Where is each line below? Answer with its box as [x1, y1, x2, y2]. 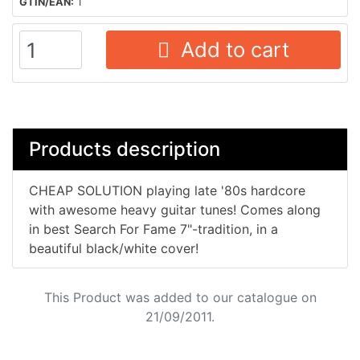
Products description [29, 137, 220, 162]
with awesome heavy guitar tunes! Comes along [29, 201, 321, 218]
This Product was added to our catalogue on [43, 288, 317, 305]
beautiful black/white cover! [29, 239, 198, 256]
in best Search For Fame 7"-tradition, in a [29, 220, 278, 237]
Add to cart [169, 36, 289, 62]
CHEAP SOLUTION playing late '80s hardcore [29, 182, 305, 198]
